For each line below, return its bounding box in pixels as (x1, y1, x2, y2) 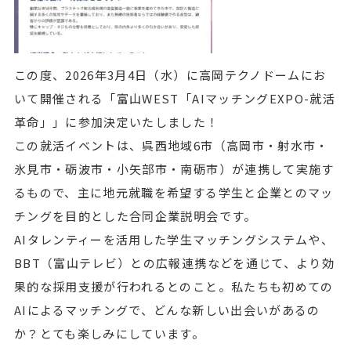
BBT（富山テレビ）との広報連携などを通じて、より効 (13, 255, 335, 271)
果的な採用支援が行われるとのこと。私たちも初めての (13, 278, 334, 295)
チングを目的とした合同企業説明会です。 (13, 208, 257, 224)
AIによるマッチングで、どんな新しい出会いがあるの (13, 302, 320, 318)
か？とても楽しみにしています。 (13, 325, 205, 342)
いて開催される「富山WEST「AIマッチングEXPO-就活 (13, 90, 336, 107)
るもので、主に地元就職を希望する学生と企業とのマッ (13, 184, 334, 201)
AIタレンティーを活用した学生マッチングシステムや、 (13, 231, 335, 248)
